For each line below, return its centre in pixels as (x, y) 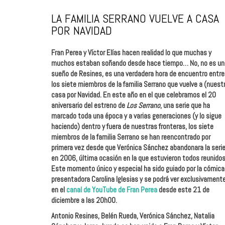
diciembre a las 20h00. (84, 200)
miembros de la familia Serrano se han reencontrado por (131, 137)
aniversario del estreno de (89, 105)
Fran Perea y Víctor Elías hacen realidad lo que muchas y (131, 52)
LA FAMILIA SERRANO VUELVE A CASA (135, 18)
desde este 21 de (183, 189)
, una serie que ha (185, 105)
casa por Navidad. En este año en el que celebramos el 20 (134, 94)
